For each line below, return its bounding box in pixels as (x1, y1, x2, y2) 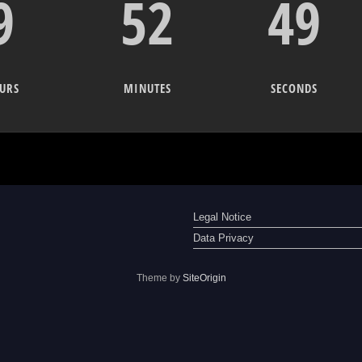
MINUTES (123, 80, 171, 96)
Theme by (136, 273, 183, 283)
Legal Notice (193, 211, 251, 223)
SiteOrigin (182, 273, 226, 283)
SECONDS (271, 80, 318, 96)
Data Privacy (193, 232, 254, 244)
